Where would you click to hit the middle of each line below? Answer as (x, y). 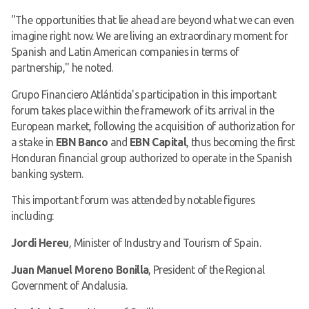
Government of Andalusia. (69, 285)
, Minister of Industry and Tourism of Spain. (165, 243)
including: (32, 216)
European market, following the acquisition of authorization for (153, 126)
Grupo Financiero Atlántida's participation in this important (143, 94)
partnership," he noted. (62, 67)
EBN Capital (158, 142)
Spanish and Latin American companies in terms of (125, 51)
